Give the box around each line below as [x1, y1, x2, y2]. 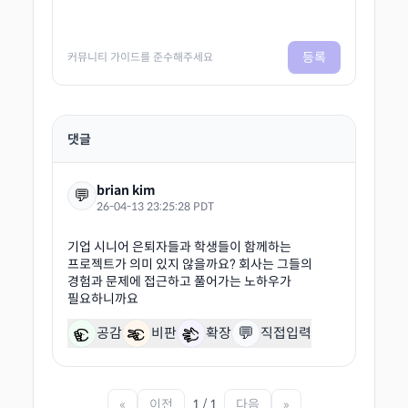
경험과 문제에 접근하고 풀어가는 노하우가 [67, 273, 291, 291]
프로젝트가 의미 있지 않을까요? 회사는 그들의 [67, 256, 312, 273]
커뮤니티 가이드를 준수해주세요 [67, 50, 213, 65]
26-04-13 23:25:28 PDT [97, 199, 214, 214]
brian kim [97, 182, 156, 199]
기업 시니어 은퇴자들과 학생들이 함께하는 [67, 239, 291, 256]
